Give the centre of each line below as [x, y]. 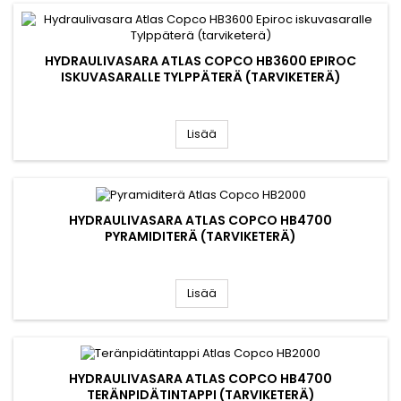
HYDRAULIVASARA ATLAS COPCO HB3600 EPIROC [200, 61]
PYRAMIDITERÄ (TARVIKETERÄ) [200, 236]
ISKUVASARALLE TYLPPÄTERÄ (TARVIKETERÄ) [200, 77]
